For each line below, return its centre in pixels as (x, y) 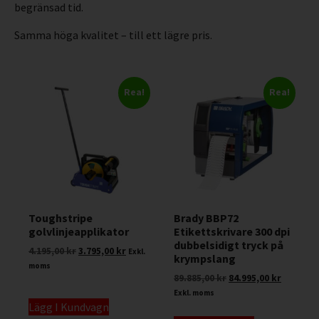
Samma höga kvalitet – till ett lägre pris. (113, 35)
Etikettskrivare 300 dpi (232, 232)
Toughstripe (61, 218)
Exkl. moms (194, 293)
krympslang (205, 259)
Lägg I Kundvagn (69, 307)
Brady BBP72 (206, 218)
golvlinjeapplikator (79, 232)
